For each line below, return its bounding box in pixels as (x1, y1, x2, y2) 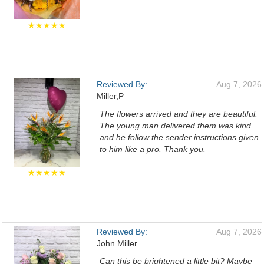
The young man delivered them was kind (100, 121, 251, 130)
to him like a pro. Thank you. (100, 144, 206, 154)
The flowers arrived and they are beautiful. (100, 109, 258, 118)
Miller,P (97, 91, 124, 101)
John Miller (97, 239, 137, 248)
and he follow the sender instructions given (100, 133, 259, 142)
